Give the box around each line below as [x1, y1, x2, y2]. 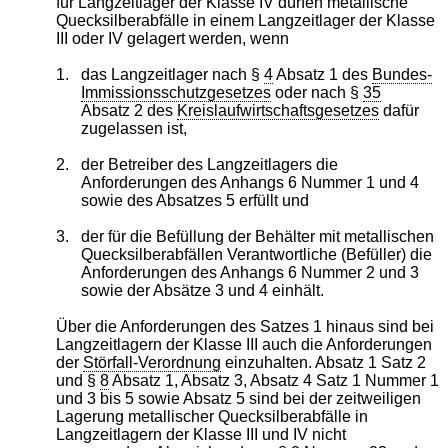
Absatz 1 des [273, 65, 373, 83]
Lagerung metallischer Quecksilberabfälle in [55, 407, 368, 425]
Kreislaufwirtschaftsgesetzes [177, 101, 380, 119]
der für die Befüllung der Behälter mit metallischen [81, 227, 435, 245]
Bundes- [372, 65, 433, 83]
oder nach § [271, 83, 364, 101]
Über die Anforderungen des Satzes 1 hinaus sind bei [55, 317, 434, 335]
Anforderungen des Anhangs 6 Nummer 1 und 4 [81, 173, 420, 191]
